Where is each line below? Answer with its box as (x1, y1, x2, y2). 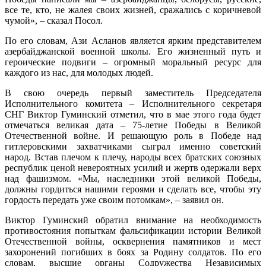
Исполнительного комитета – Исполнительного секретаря (5, 98, 261, 109)
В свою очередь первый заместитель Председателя (5, 87, 261, 98)
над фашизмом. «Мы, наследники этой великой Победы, (5, 173, 261, 183)
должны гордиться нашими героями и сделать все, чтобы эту (5, 183, 261, 194)
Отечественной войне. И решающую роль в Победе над (5, 130, 261, 141)
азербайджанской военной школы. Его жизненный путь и (5, 46, 261, 56)
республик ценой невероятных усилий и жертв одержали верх (5, 162, 261, 173)
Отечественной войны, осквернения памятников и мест (5, 236, 261, 246)
